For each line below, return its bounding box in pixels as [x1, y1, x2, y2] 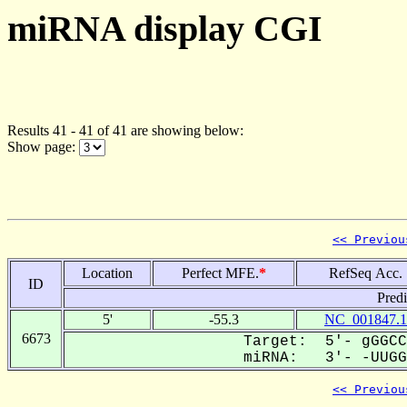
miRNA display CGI [7, 8, 323, 49]
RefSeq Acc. [329, 264, 402, 281]
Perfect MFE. [181, 264, 259, 281]
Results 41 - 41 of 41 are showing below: [7, 122, 243, 138]
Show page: [7, 138, 79, 154]
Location [82, 264, 133, 281]
